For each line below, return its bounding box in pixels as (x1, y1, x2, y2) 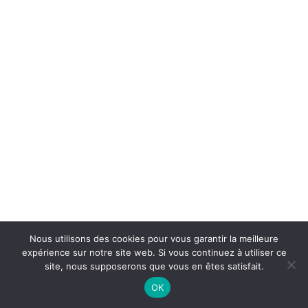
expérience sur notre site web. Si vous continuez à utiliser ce (21, 247, 287, 258)
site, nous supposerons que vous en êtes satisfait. (44, 261, 264, 272)
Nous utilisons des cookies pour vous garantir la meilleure (30, 233, 278, 244)
